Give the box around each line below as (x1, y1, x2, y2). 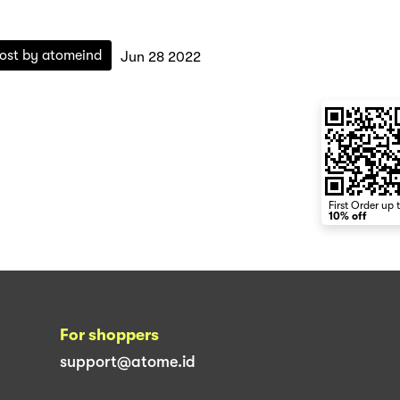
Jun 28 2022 (121, 49, 201, 65)
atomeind (42, 47, 102, 63)
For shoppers (60, 326, 159, 344)
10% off (329, 210, 366, 222)
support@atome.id (60, 353, 196, 371)
